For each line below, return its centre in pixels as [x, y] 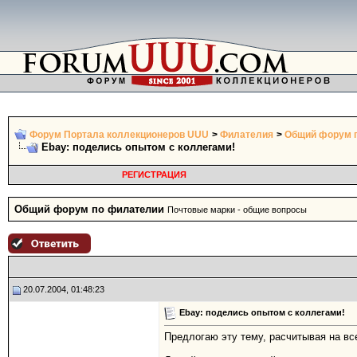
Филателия [247, 135]
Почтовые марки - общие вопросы [237, 210]
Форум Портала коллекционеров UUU [119, 135]
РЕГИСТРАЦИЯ [154, 175]
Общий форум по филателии [89, 209]
